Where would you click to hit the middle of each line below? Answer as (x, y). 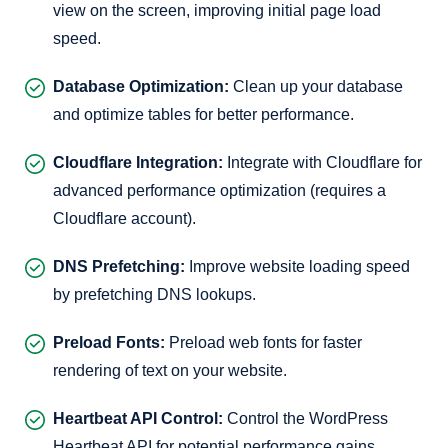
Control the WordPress (305, 418)
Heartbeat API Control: (138, 418)
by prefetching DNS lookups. (154, 294)
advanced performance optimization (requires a (219, 190)
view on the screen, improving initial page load (217, 10)
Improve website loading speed (297, 266)
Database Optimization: (141, 86)
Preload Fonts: (109, 342)
